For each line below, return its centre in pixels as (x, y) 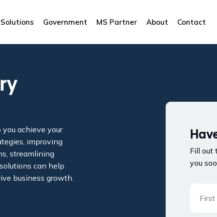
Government (65, 22)
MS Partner (117, 22)
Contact (192, 22)
